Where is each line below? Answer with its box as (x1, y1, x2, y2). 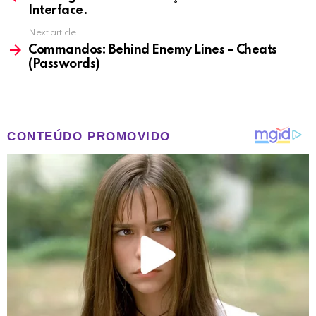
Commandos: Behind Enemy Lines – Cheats (28, 44, 277, 57)
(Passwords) (28, 58, 100, 71)
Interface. (28, 4, 88, 18)
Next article (28, 28, 76, 38)
